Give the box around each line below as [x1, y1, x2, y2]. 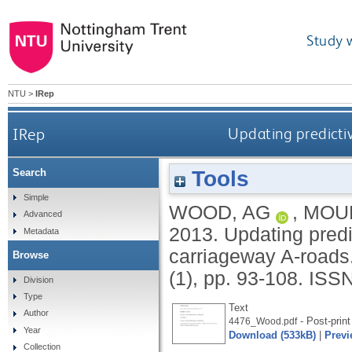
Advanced [23, 209, 62, 219]
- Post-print [297, 314, 350, 327]
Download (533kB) [229, 328, 316, 341]
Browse [13, 248, 49, 261]
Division [23, 274, 53, 284]
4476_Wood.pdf [229, 316, 297, 326]
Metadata [23, 225, 59, 236]
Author [23, 308, 49, 318]
